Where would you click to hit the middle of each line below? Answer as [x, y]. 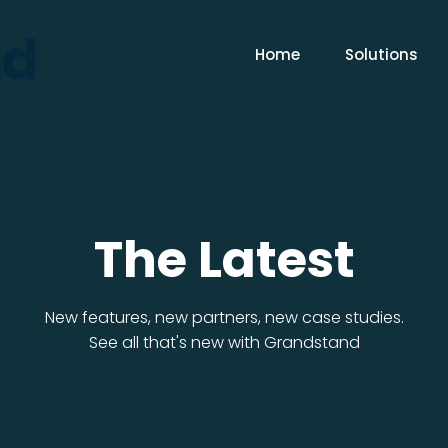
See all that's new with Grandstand [224, 342]
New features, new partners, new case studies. [224, 317]
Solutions [381, 54]
